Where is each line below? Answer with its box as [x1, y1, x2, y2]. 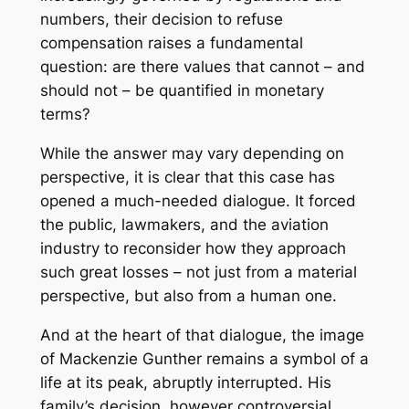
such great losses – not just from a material [39, 263, 357, 282]
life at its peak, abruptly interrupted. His [39, 372, 331, 392]
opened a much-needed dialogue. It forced [39, 192, 356, 211]
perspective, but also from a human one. [39, 287, 337, 306]
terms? [39, 105, 90, 124]
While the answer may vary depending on [39, 144, 344, 163]
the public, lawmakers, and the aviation [39, 215, 329, 235]
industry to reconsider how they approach [39, 239, 346, 258]
